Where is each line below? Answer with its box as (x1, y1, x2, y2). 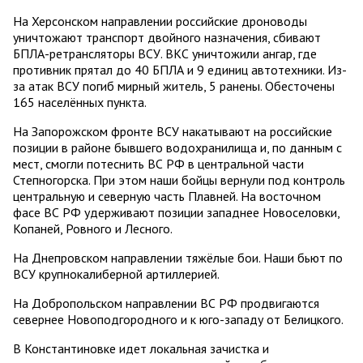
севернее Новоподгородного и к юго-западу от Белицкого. (13, 311, 344, 328)
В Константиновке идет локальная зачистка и (13, 340, 269, 357)
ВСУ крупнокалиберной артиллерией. (13, 266, 220, 283)
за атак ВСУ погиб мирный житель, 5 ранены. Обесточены (13, 78, 335, 95)
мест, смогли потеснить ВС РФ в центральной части (13, 156, 304, 173)
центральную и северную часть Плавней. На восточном (13, 188, 321, 205)
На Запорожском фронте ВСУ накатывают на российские (13, 123, 332, 140)
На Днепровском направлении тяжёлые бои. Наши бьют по (13, 250, 343, 267)
